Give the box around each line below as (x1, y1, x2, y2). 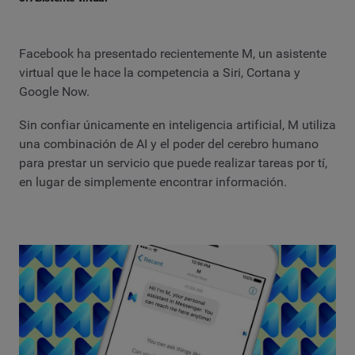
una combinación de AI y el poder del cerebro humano (19, 136, 319, 151)
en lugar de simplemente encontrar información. (19, 174, 287, 189)
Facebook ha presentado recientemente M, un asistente (19, 46, 326, 62)
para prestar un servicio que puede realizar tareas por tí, (19, 155, 327, 170)
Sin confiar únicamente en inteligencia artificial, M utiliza (19, 116, 336, 132)
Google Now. (19, 84, 90, 100)
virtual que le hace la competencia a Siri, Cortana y (19, 65, 300, 81)
